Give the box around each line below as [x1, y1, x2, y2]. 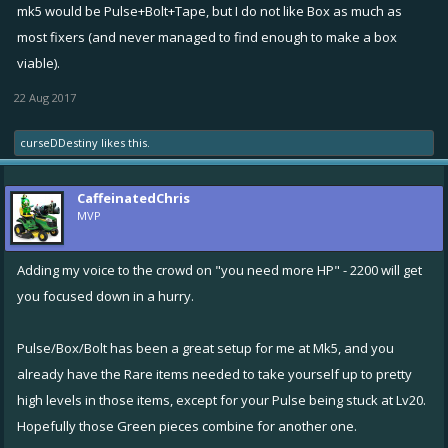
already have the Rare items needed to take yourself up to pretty [17, 364, 412, 383]
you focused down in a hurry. [17, 286, 194, 305]
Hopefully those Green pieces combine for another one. [17, 416, 357, 435]
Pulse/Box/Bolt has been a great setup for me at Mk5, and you [17, 338, 394, 357]
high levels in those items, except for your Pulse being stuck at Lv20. [17, 390, 426, 409]
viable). [17, 53, 60, 72]
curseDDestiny [20, 134, 98, 150]
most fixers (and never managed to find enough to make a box [17, 27, 397, 46]
